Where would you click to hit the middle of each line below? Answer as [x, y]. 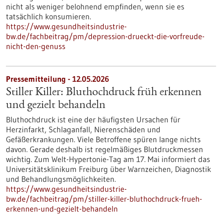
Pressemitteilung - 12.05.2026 [57, 79]
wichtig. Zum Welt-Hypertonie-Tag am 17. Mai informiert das [108, 159]
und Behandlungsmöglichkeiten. [61, 179]
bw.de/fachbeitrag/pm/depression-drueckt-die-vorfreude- [105, 36]
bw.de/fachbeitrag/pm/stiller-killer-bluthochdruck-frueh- [104, 199]
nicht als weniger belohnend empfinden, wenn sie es [95, 6]
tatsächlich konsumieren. [49, 16]
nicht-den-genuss [36, 46]
